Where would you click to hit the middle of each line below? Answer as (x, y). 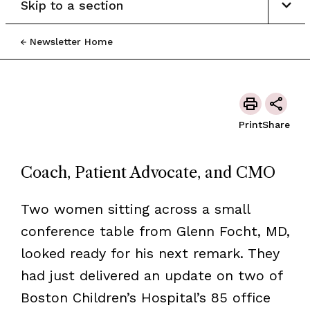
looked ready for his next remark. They (150, 253)
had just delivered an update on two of (151, 275)
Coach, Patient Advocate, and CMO (148, 172)
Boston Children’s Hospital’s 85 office (145, 297)
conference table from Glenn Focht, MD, (155, 231)
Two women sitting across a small (135, 209)
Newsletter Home (71, 41)
